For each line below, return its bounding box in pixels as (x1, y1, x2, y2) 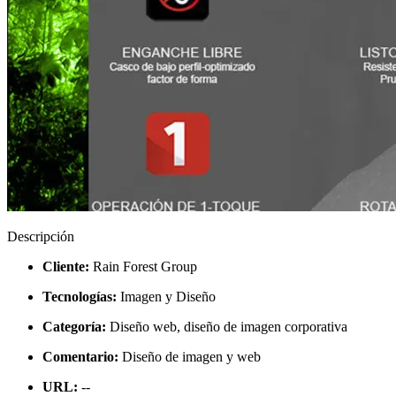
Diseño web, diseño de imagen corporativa (106, 318, 347, 334)
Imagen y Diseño (117, 288, 216, 304)
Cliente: (42, 258, 89, 274)
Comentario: (42, 348, 118, 364)
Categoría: (42, 318, 106, 334)
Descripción (7, 228, 74, 244)
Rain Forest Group (89, 258, 197, 274)
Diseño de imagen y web (118, 348, 261, 364)
